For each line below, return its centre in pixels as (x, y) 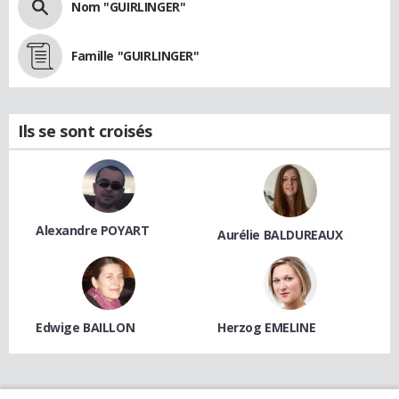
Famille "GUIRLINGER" (135, 55)
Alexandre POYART (93, 230)
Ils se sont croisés (85, 130)
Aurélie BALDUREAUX (280, 234)
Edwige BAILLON (85, 327)
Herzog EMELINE (267, 327)
